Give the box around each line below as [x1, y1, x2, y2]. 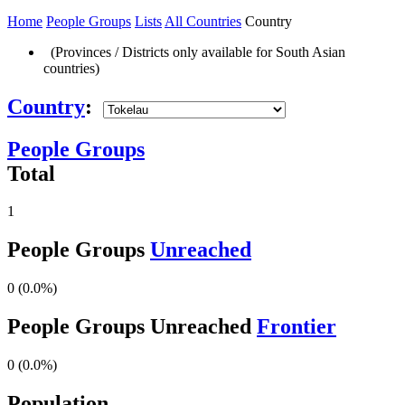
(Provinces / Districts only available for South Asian [43, 43, 345, 60]
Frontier [257, 315, 336, 339]
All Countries [165, 13, 241, 29]
